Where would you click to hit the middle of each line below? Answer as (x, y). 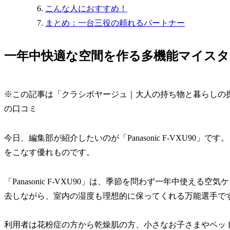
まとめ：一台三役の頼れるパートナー (115, 23)
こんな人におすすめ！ (86, 9)
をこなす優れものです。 (49, 152)
